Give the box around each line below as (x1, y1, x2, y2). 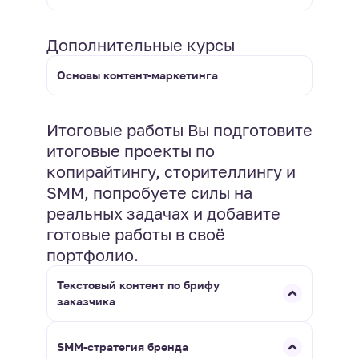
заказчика (56, 294, 115, 309)
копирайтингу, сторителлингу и (46, 162, 296, 182)
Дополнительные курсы (46, 35, 235, 55)
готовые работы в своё (46, 224, 225, 244)
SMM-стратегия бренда (56, 340, 188, 354)
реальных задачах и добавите (46, 204, 280, 224)
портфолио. (46, 245, 139, 265)
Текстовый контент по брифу (56, 278, 220, 292)
